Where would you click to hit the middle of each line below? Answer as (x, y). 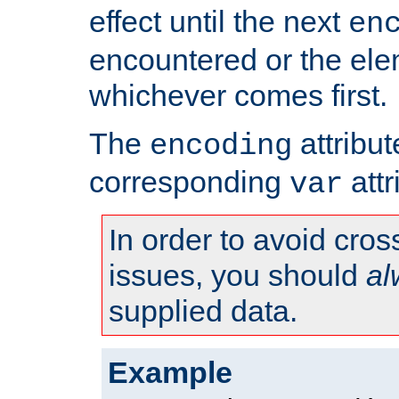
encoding (221, 147)
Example (170, 373)
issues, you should (237, 276)
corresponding (189, 182)
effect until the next (219, 22)
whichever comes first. (238, 96)
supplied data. (203, 311)
